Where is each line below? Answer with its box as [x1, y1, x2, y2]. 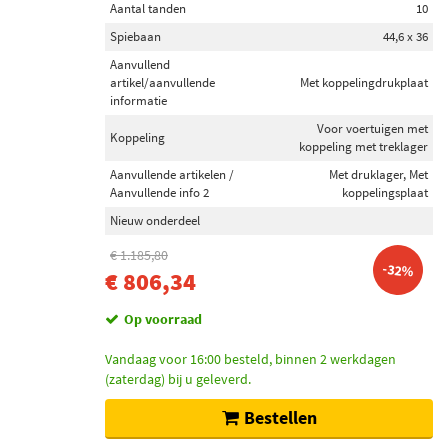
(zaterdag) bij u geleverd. [105, 370, 251, 388]
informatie [110, 92, 167, 109]
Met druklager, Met [329, 166, 428, 183]
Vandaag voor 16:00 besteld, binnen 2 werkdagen [105, 350, 396, 368]
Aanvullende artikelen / [110, 166, 234, 183]
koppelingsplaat [342, 184, 428, 201]
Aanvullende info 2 [110, 184, 209, 201]
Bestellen [243, 406, 317, 429]
